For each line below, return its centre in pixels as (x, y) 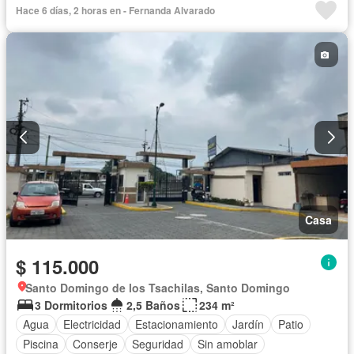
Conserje (95, 344)
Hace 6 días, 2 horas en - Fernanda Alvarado (115, 11)
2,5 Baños (153, 305)
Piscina (41, 344)
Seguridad (158, 344)
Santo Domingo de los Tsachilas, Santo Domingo (158, 287)
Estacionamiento (177, 324)
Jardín (248, 324)
